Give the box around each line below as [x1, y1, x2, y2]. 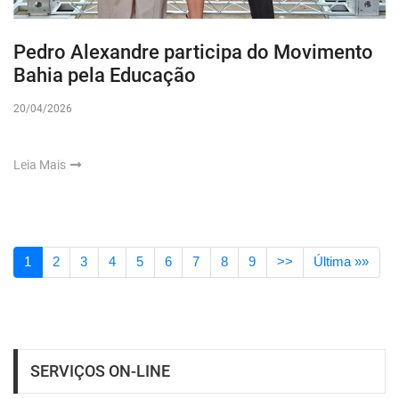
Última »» [313, 254, 370, 270]
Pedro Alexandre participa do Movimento [13, 40, 373, 63]
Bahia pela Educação [13, 63, 196, 86]
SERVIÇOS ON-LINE [30, 362, 170, 381]
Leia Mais [13, 157, 69, 172]
